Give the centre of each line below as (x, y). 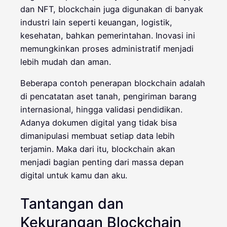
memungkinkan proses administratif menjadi (107, 49)
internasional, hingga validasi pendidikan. (101, 110)
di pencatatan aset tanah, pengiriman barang (108, 97)
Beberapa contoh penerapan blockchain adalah (113, 83)
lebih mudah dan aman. (66, 62)
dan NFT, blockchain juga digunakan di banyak (112, 9)
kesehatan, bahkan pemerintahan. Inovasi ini (108, 36)
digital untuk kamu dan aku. (74, 176)
